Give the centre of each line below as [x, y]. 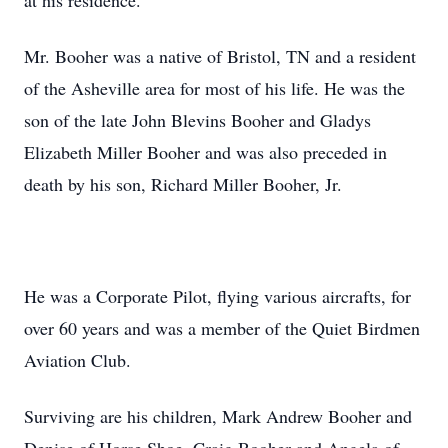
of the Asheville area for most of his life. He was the [214, 88]
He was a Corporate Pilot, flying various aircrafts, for [217, 296]
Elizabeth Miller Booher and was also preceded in [205, 152]
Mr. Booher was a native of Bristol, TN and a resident [220, 56]
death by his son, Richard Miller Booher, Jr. [183, 184]
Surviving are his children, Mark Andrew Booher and [218, 416]
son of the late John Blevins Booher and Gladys [197, 120]
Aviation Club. [77, 360]
